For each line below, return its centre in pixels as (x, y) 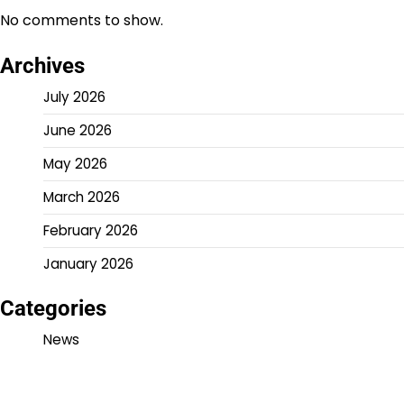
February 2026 (91, 230)
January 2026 (88, 263)
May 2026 (75, 163)
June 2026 (78, 130)
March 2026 (82, 197)
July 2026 (74, 96)
